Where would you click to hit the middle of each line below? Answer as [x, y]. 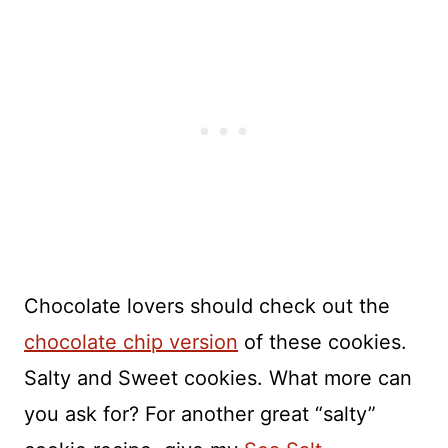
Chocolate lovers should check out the [207, 305]
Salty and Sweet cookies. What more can [218, 377]
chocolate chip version [131, 341]
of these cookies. [322, 341]
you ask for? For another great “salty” [200, 413]
